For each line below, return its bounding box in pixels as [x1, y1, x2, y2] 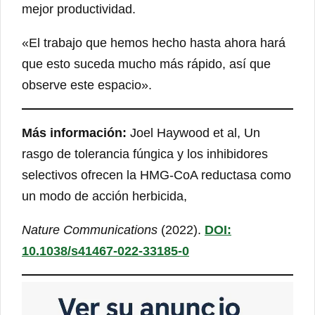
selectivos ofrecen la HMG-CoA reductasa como [22, 168, 291, 183]
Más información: [22, 126, 127, 141]
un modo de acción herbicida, [22, 189, 191, 204]
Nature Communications [22, 223, 157, 238]
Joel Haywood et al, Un [127, 126, 260, 141]
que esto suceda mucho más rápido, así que [22, 57, 271, 72]
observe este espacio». [22, 78, 152, 93]
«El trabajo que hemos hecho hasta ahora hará [22, 36, 285, 51]
